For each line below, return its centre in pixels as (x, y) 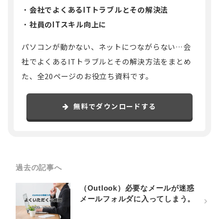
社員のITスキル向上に (68, 24)
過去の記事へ (39, 168)
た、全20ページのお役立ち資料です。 (87, 76)
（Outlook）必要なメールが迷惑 (137, 188)
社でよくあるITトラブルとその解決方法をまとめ (107, 62)
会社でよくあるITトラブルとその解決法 (99, 10)
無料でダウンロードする (115, 106)
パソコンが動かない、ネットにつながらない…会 (106, 47)
